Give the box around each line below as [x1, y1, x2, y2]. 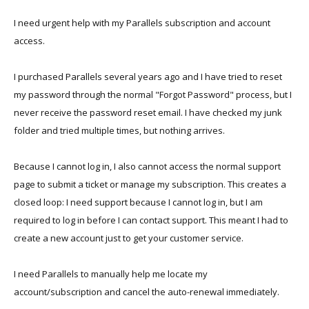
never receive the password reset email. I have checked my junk [14, 106, 282, 119]
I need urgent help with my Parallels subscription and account [14, 17, 270, 29]
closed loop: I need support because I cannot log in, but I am [14, 196, 263, 208]
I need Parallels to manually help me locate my [14, 268, 208, 280]
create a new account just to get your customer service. [14, 232, 243, 244]
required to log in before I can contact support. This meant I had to [14, 214, 288, 226]
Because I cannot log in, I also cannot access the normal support [14, 160, 281, 172]
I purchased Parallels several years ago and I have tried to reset [14, 70, 282, 83]
